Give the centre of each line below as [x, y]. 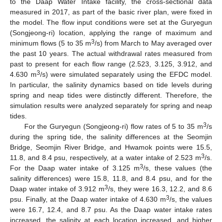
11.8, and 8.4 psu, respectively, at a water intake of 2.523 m [106, 158]
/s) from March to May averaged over [153, 43]
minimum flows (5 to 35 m [51, 43]
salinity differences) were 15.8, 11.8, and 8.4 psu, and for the [111, 179]
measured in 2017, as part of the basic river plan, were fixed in [111, 12]
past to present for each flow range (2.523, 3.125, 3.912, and [111, 64]
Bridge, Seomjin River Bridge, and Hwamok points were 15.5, [111, 147]
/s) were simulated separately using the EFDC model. [126, 75]
